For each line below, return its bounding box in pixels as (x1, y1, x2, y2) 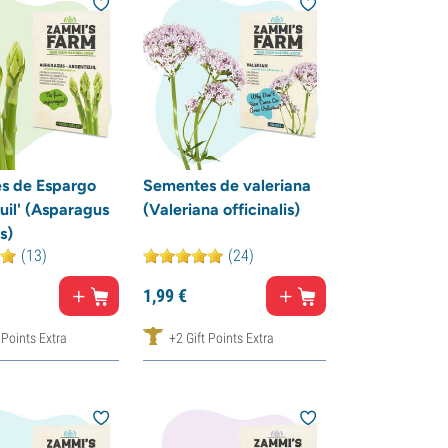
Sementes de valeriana (142, 175, 311, 195)
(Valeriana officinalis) (142, 199, 300, 219)
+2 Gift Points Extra (168, 329, 274, 346)
